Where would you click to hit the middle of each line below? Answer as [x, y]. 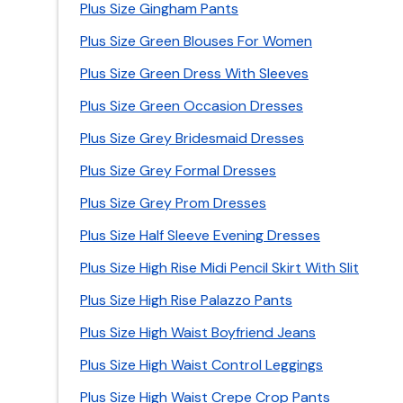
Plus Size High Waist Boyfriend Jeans [198, 332]
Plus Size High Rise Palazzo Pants [186, 300]
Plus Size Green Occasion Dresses [192, 106]
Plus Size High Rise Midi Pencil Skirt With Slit [219, 268]
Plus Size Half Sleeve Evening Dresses [200, 235]
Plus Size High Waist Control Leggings [201, 365]
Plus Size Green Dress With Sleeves [194, 73]
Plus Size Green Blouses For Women [196, 41]
